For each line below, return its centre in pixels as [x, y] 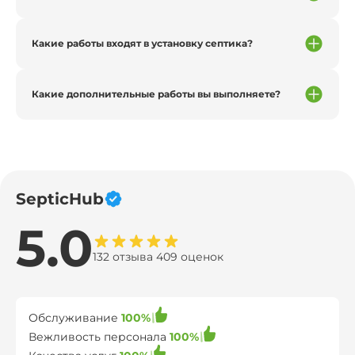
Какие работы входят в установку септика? [142, 43]
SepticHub [60, 198]
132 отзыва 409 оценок [158, 256]
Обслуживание [75, 317]
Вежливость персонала [99, 336]
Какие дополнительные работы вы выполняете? [156, 94]
